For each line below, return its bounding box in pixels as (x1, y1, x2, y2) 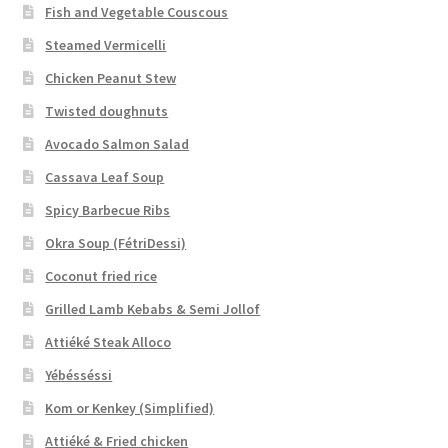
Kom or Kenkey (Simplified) (45, 398, 215, 417)
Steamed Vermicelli (45, 35, 167, 54)
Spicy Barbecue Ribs (45, 200, 171, 219)
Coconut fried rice (45, 266, 158, 285)
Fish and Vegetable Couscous (45, 2, 229, 21)
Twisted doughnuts (45, 101, 169, 120)
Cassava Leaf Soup (45, 167, 165, 186)
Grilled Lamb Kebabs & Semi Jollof (45, 299, 261, 318)
